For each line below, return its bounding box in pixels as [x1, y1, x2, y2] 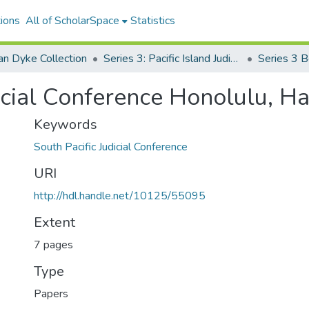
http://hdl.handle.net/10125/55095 [34, 188, 206, 203]
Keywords [34, 115, 97, 134]
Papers [34, 286, 68, 301]
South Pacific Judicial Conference [34, 139, 188, 154]
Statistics [130, 13, 175, 28]
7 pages [34, 237, 73, 252]
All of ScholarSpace [25, 13, 119, 28]
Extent [34, 213, 75, 232]
